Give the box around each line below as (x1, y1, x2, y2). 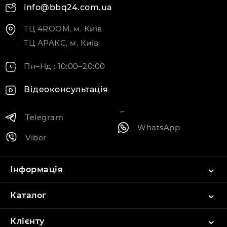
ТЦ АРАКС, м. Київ (24, 38, 99, 48)
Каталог (10, 191, 47, 201)
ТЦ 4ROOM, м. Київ (24, 24, 102, 34)
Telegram (25, 112, 63, 122)
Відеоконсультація (24, 85, 108, 95)
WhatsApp (137, 122, 180, 132)
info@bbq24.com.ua (24, 3, 112, 13)
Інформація (10, 165, 63, 175)
